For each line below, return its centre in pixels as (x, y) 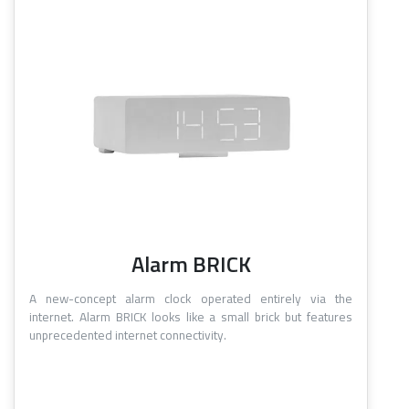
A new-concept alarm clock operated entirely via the (191, 299)
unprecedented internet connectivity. (128, 336)
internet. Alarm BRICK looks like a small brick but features (191, 317)
